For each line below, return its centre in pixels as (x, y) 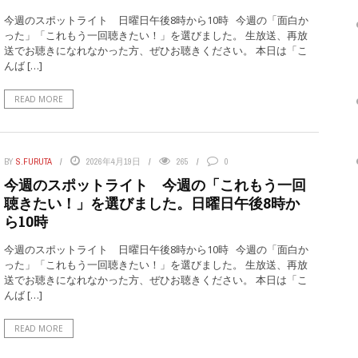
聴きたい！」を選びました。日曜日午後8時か (151, 203)
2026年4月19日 (113, 161)
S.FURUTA (34, 161)
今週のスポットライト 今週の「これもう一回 (155, 185)
